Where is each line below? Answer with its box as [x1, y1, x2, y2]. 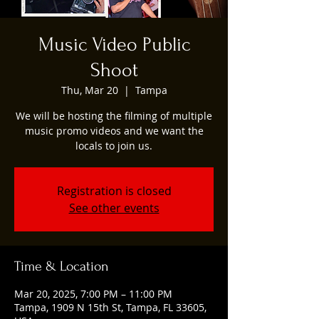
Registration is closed [56, 182, 172, 199]
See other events [68, 199, 159, 216]
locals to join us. [75, 138, 152, 152]
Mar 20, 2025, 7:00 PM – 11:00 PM [14, 286, 172, 300]
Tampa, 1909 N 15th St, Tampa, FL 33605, [14, 300, 206, 314]
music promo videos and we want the [24, 123, 204, 137]
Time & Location [14, 258, 109, 274]
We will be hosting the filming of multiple [16, 108, 212, 122]
